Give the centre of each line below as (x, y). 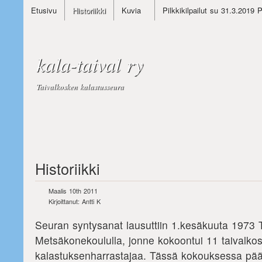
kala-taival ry (90, 64)
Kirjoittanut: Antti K (75, 201)
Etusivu (44, 10)
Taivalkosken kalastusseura (80, 87)
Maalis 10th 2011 (73, 191)
